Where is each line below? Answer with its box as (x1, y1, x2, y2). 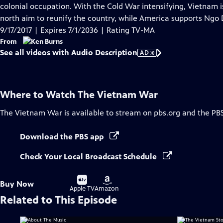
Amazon (95, 185, 119, 193)
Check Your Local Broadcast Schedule (20, 152, 159, 161)
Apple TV (70, 185, 95, 193)
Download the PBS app (20, 132, 106, 141)
